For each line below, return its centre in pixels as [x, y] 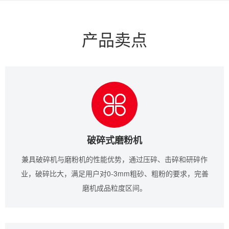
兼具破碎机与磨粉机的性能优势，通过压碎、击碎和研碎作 [114, 159]
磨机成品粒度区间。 [114, 187]
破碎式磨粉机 [114, 140]
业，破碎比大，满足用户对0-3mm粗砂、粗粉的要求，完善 [114, 173]
